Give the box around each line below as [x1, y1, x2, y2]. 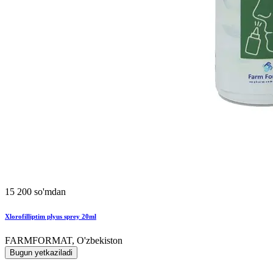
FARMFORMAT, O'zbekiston [5, 235, 122, 246]
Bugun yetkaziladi [10, 247, 73, 257]
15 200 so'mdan [5, 186, 66, 197]
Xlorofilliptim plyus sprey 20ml [5, 212, 96, 220]
